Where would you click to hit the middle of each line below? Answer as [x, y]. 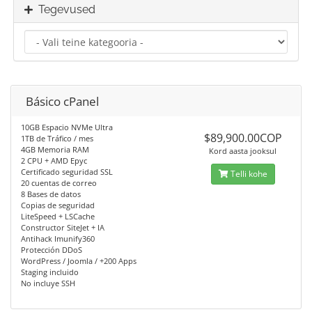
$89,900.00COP [243, 138]
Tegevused [64, 10]
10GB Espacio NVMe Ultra [67, 127]
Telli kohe [248, 174]
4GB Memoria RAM [55, 150]
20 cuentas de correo [59, 183]
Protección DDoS [52, 250]
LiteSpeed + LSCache [58, 217]
